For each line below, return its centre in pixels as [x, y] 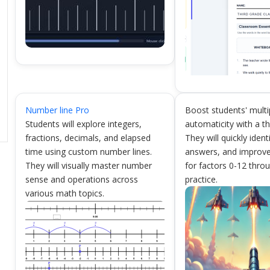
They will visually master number [88, 165]
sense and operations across [81, 179]
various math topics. [64, 193]
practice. [202, 179]
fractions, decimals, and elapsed [88, 138]
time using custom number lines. [88, 152]
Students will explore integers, [83, 124]
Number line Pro [57, 110]
